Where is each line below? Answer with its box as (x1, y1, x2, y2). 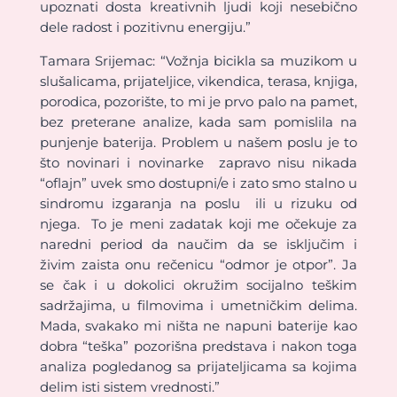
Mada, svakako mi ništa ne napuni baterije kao (39, 316, 358, 334)
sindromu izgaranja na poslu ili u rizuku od (39, 194, 358, 212)
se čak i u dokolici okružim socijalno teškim (39, 276, 358, 293)
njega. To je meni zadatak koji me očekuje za (39, 214, 358, 232)
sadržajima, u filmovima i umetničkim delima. (39, 296, 358, 314)
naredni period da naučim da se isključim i (39, 235, 358, 253)
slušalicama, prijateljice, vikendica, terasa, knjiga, (39, 72, 358, 90)
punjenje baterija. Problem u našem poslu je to (39, 133, 358, 151)
